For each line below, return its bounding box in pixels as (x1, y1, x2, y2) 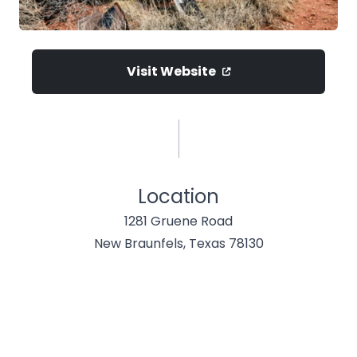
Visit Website (126, 61, 216, 80)
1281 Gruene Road (124, 211, 233, 230)
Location (138, 182, 219, 210)
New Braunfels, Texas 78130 (93, 233, 264, 253)
